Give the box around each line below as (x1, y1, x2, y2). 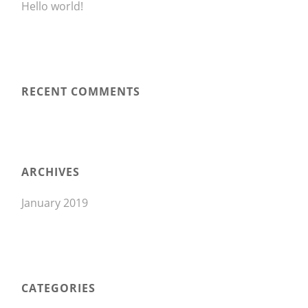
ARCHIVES (21, 164, 80, 179)
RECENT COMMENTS (21, 84, 141, 99)
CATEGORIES (21, 280, 96, 296)
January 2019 (21, 195, 89, 210)
